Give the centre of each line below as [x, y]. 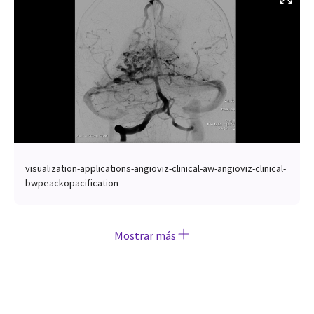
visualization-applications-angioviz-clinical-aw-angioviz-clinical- [156, 169]
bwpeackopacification [72, 183]
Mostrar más [146, 236]
